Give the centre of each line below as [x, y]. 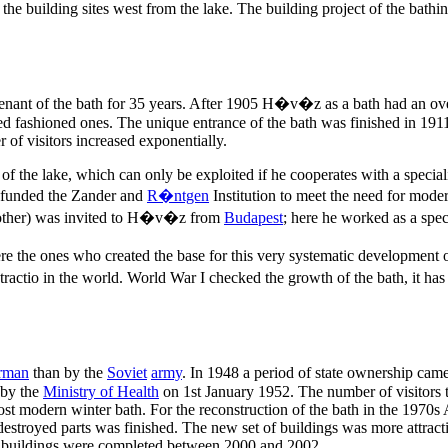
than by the [68, 373]
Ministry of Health [101, 392]
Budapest [253, 218]
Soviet [127, 373]
